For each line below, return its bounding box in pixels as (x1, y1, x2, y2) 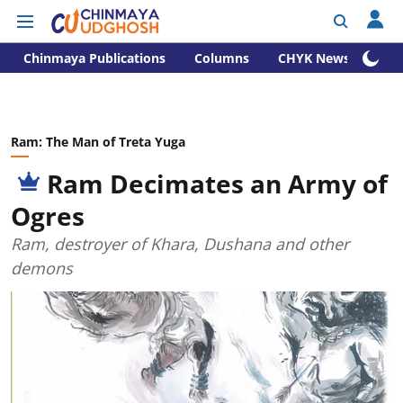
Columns (194, 49, 249, 67)
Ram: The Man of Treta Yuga (11, 133, 185, 150)
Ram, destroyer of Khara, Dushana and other (11, 233, 349, 255)
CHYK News (278, 49, 350, 67)
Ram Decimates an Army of (47, 166, 388, 201)
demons (11, 257, 73, 279)
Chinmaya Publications (23, 49, 166, 67)
